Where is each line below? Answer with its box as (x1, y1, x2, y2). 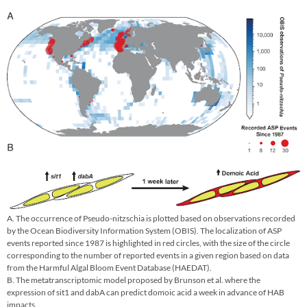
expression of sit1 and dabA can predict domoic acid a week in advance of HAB (7, 286, 284, 297)
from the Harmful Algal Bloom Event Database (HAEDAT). (7, 262, 212, 273)
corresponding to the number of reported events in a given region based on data (7, 249, 289, 260)
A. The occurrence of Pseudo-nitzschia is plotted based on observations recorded (7, 212, 295, 223)
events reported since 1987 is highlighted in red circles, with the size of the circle (7, 237, 290, 248)
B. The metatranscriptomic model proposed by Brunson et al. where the (7, 274, 260, 285)
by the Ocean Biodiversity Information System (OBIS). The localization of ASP (7, 225, 282, 236)
